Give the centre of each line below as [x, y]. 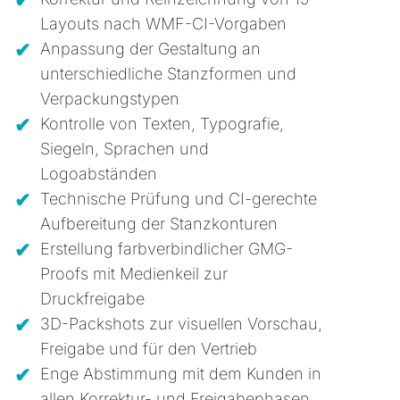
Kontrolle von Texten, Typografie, [162, 124]
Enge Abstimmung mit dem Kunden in [180, 374]
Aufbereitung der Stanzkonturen [158, 224]
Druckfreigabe [92, 299]
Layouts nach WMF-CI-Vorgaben [163, 24]
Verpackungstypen [109, 99]
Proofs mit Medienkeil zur [133, 274]
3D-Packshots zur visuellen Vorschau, [181, 324]
